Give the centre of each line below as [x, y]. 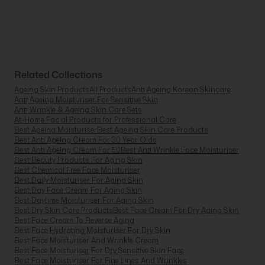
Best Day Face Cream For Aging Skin [78, 190]
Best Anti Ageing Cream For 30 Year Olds [85, 140]
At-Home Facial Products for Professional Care [95, 119]
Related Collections [58, 74]
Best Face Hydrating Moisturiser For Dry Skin [92, 230]
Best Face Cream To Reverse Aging [74, 220]
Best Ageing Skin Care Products [153, 130]
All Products [110, 89]
